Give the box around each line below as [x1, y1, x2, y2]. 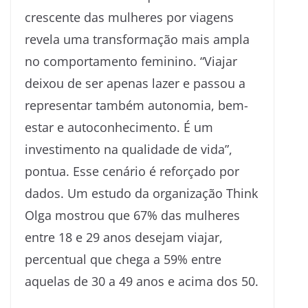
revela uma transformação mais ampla [25, 30, 250, 47]
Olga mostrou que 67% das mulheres [25, 206, 240, 223]
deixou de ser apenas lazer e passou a [25, 74, 245, 91]
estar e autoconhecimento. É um [25, 118, 213, 135]
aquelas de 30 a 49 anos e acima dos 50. [25, 272, 258, 289]
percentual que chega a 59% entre [25, 250, 221, 267]
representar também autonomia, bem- [25, 96, 248, 113]
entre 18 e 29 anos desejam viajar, [25, 228, 223, 245]
